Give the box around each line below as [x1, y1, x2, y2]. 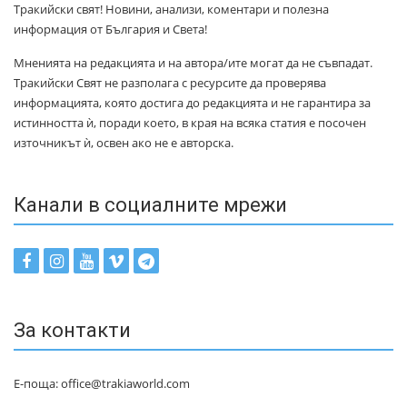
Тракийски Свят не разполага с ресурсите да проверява [14, 74, 326, 92]
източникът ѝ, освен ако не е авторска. [14, 134, 233, 152]
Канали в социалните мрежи [14, 194, 287, 217]
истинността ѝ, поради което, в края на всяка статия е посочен [14, 114, 366, 132]
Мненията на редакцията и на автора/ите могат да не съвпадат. [14, 55, 372, 72]
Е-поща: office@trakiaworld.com [14, 375, 190, 392]
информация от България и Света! [14, 21, 207, 38]
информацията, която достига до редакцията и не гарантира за [14, 94, 371, 112]
